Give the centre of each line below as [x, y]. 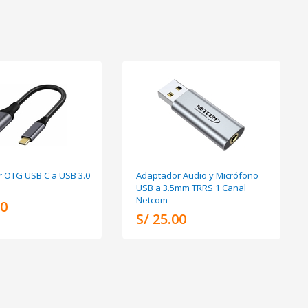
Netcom [152, 200]
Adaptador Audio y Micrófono [197, 175]
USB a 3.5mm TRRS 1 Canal [191, 187]
